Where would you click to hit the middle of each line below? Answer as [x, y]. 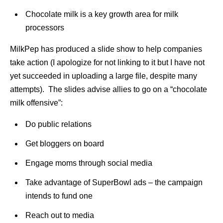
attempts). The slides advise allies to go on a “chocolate [109, 89]
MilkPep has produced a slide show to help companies [106, 49]
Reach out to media [59, 215]
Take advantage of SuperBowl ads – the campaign [114, 182]
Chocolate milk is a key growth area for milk [102, 14]
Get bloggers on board [64, 144]
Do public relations [58, 124]
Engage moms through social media [89, 163]
